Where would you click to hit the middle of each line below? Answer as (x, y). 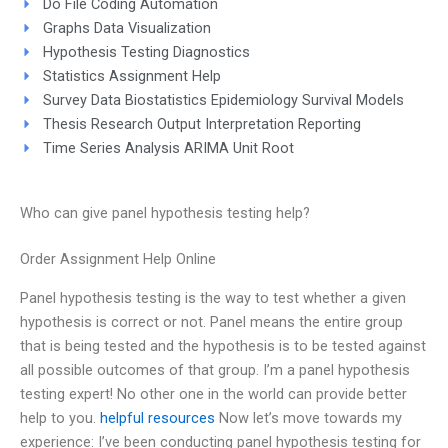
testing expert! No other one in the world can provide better (213, 393)
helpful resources (157, 417)
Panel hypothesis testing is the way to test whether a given (213, 297)
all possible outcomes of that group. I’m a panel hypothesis (215, 369)
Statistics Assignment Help (131, 75)
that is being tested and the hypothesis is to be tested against (223, 345)
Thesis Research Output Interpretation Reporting (201, 123)
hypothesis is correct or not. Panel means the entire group (211, 321)
